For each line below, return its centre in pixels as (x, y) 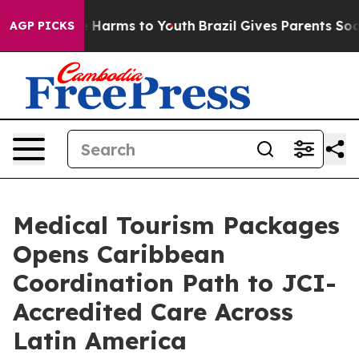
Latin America (100, 341)
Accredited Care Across (153, 312)
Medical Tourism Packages (176, 225)
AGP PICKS (42, 26)
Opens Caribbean (119, 254)
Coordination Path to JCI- (175, 283)
